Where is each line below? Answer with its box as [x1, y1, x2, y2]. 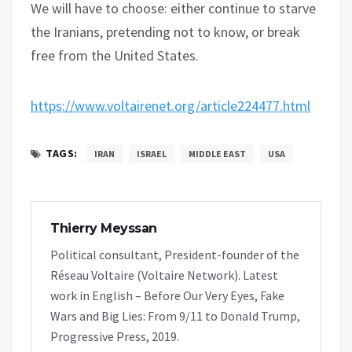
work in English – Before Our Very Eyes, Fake [50, 287, 284, 303]
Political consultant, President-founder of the [50, 246, 299, 262]
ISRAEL [136, 147, 167, 159]
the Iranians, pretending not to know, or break [31, 22, 300, 41]
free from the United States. [31, 46, 199, 64]
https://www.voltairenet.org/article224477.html [31, 96, 310, 115]
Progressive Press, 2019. [50, 328, 179, 344]
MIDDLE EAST [188, 147, 246, 159]
